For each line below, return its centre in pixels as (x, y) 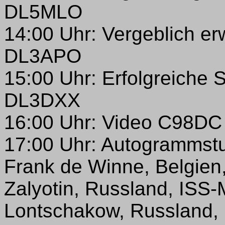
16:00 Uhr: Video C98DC (113, 122)
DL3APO (43, 56)
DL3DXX (42, 100)
